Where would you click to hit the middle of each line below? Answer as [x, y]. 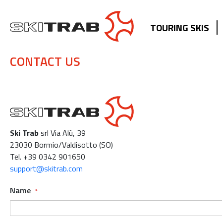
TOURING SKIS [180, 28]
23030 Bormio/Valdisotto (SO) [61, 145]
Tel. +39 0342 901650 [48, 157]
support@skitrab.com [46, 169]
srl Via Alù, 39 [62, 133]
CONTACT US [45, 62]
